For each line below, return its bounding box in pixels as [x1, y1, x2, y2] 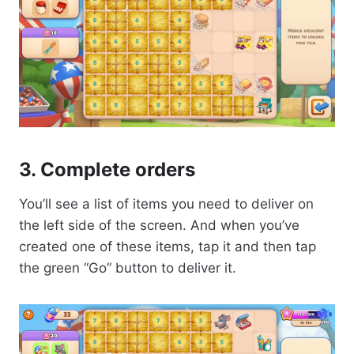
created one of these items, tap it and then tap [19, 238, 316, 254]
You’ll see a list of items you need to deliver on [19, 195, 314, 212]
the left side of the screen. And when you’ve [19, 217, 299, 233]
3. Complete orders [19, 157, 195, 181]
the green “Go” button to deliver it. [19, 259, 236, 276]
